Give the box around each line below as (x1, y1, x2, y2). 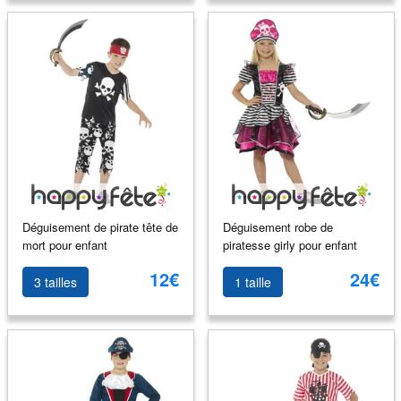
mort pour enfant (21, 235, 107, 253)
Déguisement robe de (222, 218, 333, 235)
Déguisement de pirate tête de (21, 218, 178, 235)
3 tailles (33, 273, 77, 291)
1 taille (234, 273, 271, 291)
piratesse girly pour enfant (222, 235, 357, 253)
